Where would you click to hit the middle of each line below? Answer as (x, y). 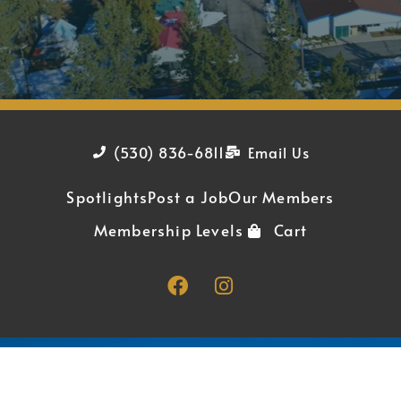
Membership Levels (169, 230)
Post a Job (188, 197)
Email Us (279, 153)
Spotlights (107, 197)
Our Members (282, 197)
